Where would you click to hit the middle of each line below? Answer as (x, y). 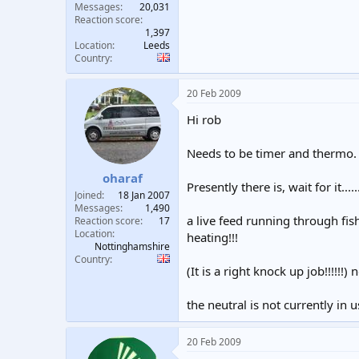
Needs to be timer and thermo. (272, 153)
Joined (88, 195)
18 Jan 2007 (144, 195)
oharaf (122, 178)
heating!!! (212, 237)
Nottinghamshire (132, 246)
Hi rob (204, 119)
